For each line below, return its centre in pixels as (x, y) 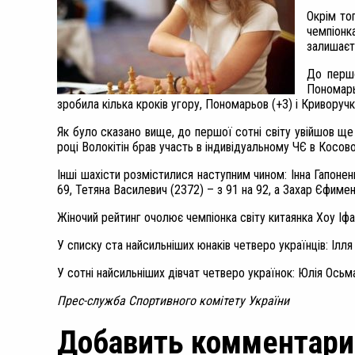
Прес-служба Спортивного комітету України (173, 301)
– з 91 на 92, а (245, 190)
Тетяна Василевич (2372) (141, 190)
